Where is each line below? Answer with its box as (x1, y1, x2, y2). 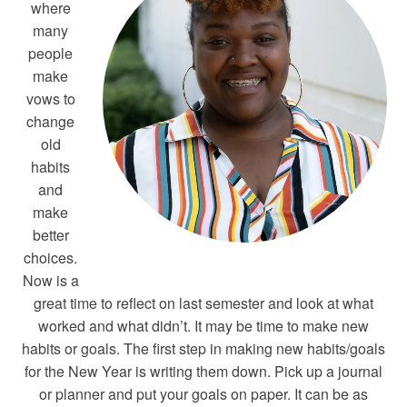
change (26, 111, 74, 132)
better (32, 224, 69, 245)
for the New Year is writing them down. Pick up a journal (25, 361, 382, 382)
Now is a (22, 270, 79, 291)
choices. (24, 247, 77, 268)
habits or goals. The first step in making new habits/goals (22, 338, 385, 359)
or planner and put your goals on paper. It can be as (39, 383, 368, 404)
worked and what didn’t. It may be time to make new (38, 315, 369, 336)
